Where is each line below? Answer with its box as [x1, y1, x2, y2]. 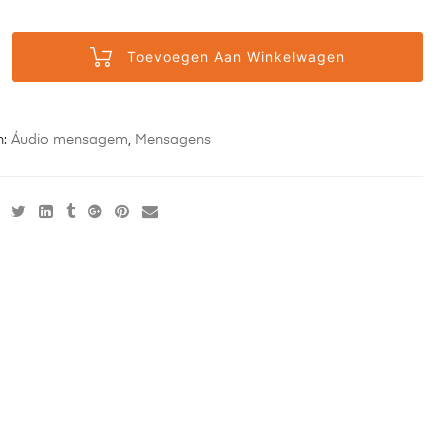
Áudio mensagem [10, 132, 128, 147]
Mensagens [134, 132, 211, 147]
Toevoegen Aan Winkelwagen [126, 47, 345, 65]
